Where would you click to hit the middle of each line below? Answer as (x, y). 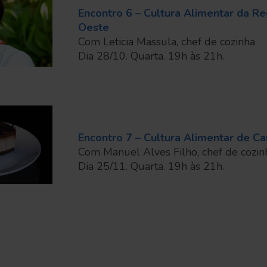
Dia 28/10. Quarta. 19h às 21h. (151, 56)
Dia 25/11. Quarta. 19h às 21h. (151, 167)
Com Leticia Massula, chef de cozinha (166, 42)
